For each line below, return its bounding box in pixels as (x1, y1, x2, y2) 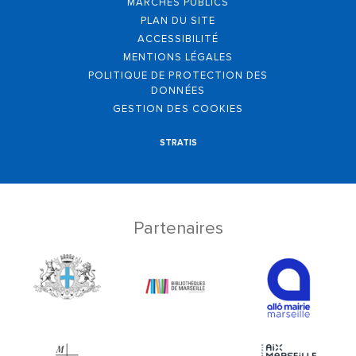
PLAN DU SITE (140, 14, 216, 27)
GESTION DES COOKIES (113, 103, 243, 115)
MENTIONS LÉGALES (122, 51, 234, 64)
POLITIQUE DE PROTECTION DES (87, 69, 269, 82)
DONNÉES (151, 84, 205, 97)
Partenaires (133, 218, 223, 239)
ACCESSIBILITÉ (137, 33, 219, 45)
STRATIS (159, 137, 197, 148)
